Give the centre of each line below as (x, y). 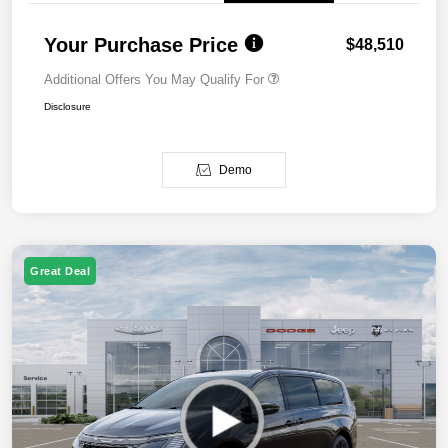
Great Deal (60, 271)
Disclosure (67, 107)
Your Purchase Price (141, 45)
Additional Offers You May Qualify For (154, 80)
